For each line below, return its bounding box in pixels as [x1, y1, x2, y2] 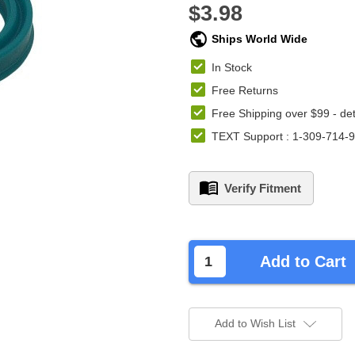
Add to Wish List [214, 316, 296, 330]
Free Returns [212, 84, 278, 97]
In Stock [212, 61, 252, 74]
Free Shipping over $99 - [212, 107, 340, 120]
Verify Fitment [224, 181, 301, 195]
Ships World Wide [211, 32, 307, 45]
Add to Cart [259, 253, 346, 270]
